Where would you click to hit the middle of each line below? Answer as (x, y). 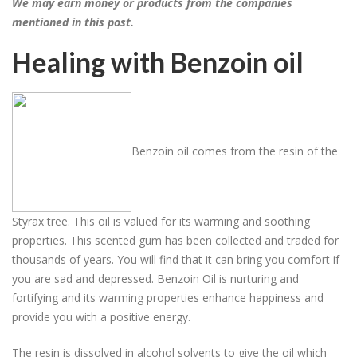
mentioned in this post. (73, 22)
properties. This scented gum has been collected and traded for (175, 240)
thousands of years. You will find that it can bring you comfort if (176, 259)
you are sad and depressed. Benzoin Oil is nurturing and (155, 278)
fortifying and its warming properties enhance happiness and (168, 297)
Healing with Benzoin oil (158, 61)
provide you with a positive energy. (101, 316)
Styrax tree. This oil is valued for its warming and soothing (161, 221)
